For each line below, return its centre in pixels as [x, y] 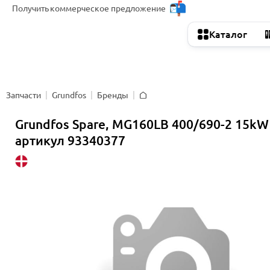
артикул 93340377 [70, 140]
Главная [154, 103]
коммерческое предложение [108, 8]
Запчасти [24, 95]
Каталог [228, 34]
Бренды [113, 95]
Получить [30, 8]
